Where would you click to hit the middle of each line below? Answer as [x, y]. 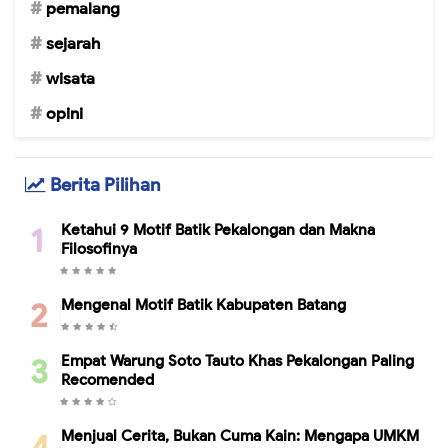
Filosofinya [99, 249]
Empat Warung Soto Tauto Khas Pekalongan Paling [237, 361]
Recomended [107, 380]
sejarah [73, 44]
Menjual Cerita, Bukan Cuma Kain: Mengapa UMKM [240, 436]
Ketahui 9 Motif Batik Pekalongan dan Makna [218, 230]
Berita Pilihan [103, 185]
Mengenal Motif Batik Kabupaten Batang [203, 305]
